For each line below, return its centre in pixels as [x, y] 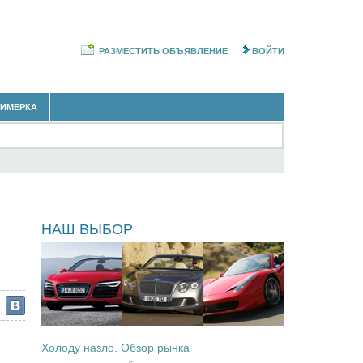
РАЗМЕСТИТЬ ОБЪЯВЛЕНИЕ [163, 51]
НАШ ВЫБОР [87, 229]
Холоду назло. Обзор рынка [115, 348]
